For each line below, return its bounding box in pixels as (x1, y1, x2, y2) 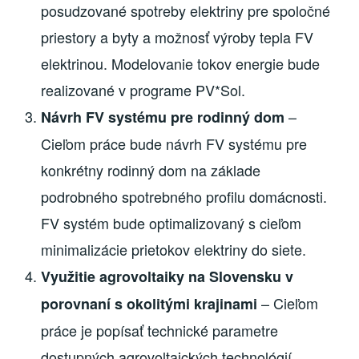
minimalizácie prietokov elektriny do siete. (41, 239, 307, 260)
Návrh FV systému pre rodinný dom (41, 107, 285, 128)
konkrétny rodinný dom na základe (41, 159, 261, 181)
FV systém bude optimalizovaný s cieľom (41, 212, 302, 234)
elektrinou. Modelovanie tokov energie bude (41, 53, 321, 75)
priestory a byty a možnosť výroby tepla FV (41, 26, 314, 48)
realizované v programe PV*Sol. (41, 79, 246, 101)
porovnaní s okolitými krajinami (41, 293, 258, 315)
